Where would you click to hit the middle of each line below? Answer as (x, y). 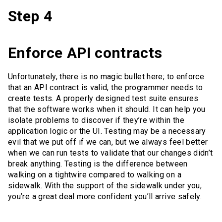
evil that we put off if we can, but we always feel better (108, 142)
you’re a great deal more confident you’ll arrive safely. (105, 197)
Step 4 (30, 16)
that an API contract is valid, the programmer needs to (106, 88)
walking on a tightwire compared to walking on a (95, 175)
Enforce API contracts (85, 53)
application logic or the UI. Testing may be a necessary (107, 131)
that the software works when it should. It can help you (107, 110)
